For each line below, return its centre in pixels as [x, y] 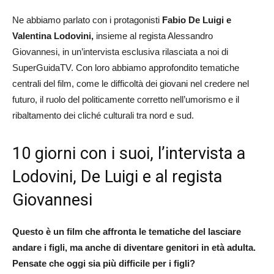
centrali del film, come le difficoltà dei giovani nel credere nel [131, 83]
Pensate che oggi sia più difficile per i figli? [104, 263]
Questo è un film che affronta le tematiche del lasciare [127, 231]
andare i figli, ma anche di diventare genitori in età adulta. [134, 247]
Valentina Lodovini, [53, 35]
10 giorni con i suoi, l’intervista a [129, 153]
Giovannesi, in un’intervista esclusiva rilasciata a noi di [120, 51]
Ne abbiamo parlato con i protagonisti [87, 20]
